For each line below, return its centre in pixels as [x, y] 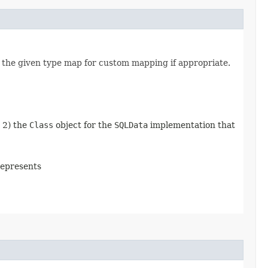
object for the [84, 125]
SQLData [131, 125]
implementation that [191, 125]
